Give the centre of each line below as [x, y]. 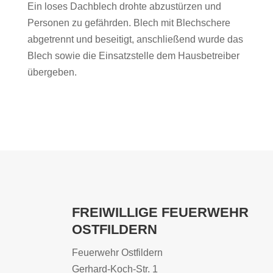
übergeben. [52, 72]
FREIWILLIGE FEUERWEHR [160, 212]
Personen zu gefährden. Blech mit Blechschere [129, 23]
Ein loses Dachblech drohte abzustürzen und [124, 6]
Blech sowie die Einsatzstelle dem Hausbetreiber [133, 56]
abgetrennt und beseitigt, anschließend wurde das [135, 39]
